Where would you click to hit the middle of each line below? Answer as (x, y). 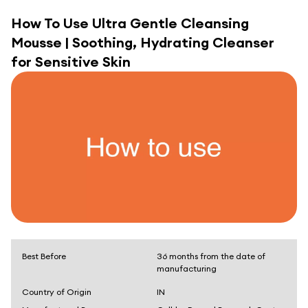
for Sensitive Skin (71, 62)
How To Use (52, 23)
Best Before (44, 256)
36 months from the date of (211, 256)
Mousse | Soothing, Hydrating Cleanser (143, 42)
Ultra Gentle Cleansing (170, 23)
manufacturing (187, 268)
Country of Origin (57, 292)
